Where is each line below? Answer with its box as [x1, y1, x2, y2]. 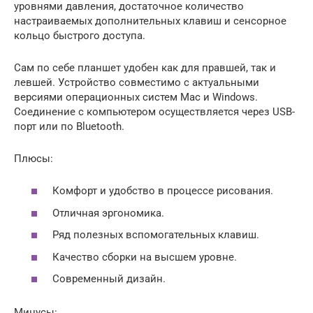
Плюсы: [14, 152, 53, 165]
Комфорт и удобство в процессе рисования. [52, 184, 273, 198]
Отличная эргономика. [52, 206, 164, 219]
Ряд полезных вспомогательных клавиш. [52, 228, 259, 242]
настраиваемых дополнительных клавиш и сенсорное [14, 14, 286, 27]
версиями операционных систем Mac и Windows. [14, 90, 258, 103]
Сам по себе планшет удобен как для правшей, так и [14, 61, 276, 74]
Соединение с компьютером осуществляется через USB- [14, 105, 295, 118]
